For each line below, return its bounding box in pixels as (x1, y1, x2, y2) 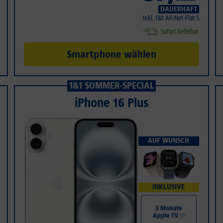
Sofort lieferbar (160, 27, 199, 36)
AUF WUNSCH (148, 136, 190, 145)
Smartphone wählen (66, 48, 156, 61)
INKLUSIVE (152, 183, 185, 192)
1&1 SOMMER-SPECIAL (69, 80, 154, 92)
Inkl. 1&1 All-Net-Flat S (142, 14, 199, 23)
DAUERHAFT (160, 5, 197, 14)
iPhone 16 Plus (74, 96, 148, 111)
